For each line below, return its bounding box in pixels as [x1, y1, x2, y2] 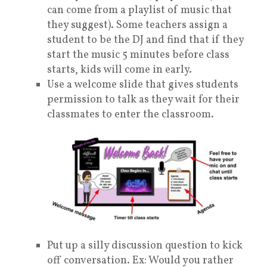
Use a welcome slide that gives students [47, 77, 238, 92]
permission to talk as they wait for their [47, 92, 240, 107]
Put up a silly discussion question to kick [47, 238, 243, 254]
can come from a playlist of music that [47, 2, 232, 18]
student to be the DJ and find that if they [47, 32, 244, 48]
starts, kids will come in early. [47, 62, 192, 77]
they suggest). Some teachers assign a [47, 17, 228, 33]
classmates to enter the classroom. [47, 107, 219, 122]
